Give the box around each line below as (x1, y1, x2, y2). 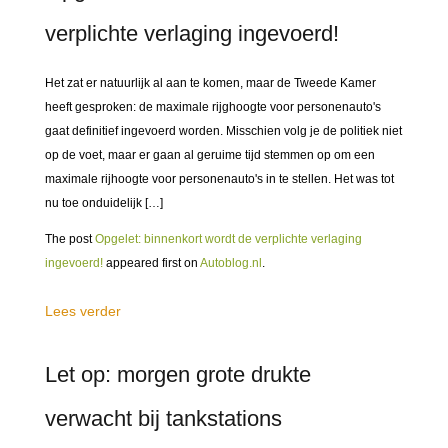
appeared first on (103, 256, 200, 270)
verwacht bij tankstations (45, 406, 282, 431)
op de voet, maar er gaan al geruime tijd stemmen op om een (45, 148, 375, 162)
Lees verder (45, 303, 121, 319)
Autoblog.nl (200, 256, 262, 270)
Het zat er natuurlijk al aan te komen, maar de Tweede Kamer (45, 76, 376, 90)
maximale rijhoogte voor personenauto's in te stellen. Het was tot (45, 172, 394, 186)
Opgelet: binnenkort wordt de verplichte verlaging (95, 232, 362, 246)
